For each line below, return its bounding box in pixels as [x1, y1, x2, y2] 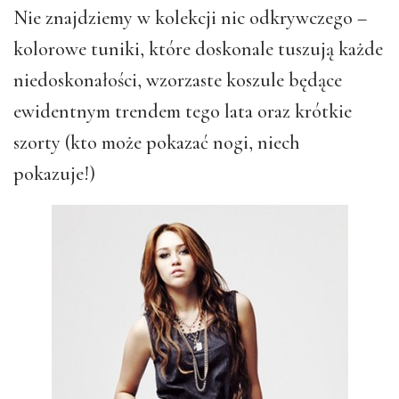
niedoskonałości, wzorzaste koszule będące [13, 68, 342, 92]
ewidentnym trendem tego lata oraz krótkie [13, 99, 352, 123]
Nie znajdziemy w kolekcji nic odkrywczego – [13, 5, 367, 29]
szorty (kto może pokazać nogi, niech [13, 130, 300, 154]
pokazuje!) [13, 161, 95, 185]
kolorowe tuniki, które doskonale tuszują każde [13, 37, 383, 61]
